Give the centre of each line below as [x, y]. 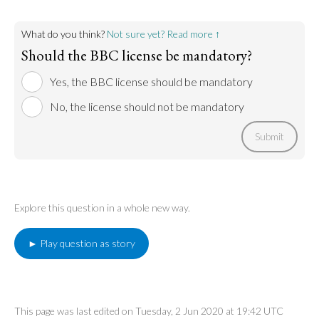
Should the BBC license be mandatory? [137, 55]
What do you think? [64, 34]
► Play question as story [82, 243]
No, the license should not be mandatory [147, 106]
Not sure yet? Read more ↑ [163, 34]
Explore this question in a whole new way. [102, 208]
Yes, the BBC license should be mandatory [151, 82]
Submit [270, 136]
